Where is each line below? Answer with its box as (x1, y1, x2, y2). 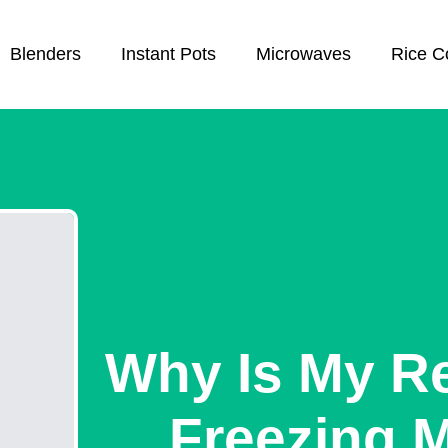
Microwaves (256, 44, 352, 65)
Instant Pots (121, 44, 217, 65)
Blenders (10, 44, 82, 65)
